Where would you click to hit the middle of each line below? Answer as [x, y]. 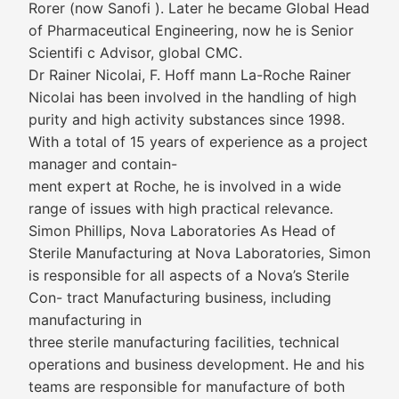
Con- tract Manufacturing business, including [180, 297]
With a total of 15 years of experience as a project [198, 142]
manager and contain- [103, 164]
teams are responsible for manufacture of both [187, 387]
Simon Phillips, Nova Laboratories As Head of [182, 231]
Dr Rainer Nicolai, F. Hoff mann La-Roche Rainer [190, 75]
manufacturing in [85, 320]
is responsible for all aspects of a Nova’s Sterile [189, 275]
